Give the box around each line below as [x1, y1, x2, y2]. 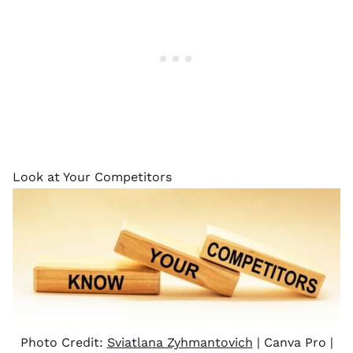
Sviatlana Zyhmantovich [106, 334, 253, 350]
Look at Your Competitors [13, 169, 172, 184]
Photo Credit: [20, 334, 107, 350]
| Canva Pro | [252, 334, 333, 350]
